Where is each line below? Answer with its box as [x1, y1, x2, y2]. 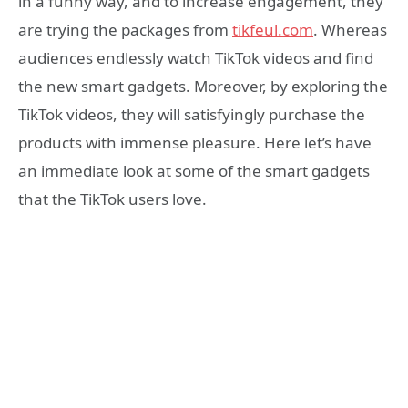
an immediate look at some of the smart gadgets [18, 159, 370, 181]
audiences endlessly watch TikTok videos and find [18, 46, 373, 68]
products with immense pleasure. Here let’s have [18, 131, 372, 153]
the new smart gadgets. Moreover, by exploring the [18, 75, 388, 97]
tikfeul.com [232, 18, 313, 40]
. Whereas [313, 18, 387, 40]
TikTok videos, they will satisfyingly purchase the [18, 103, 365, 125]
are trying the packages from [18, 18, 232, 40]
